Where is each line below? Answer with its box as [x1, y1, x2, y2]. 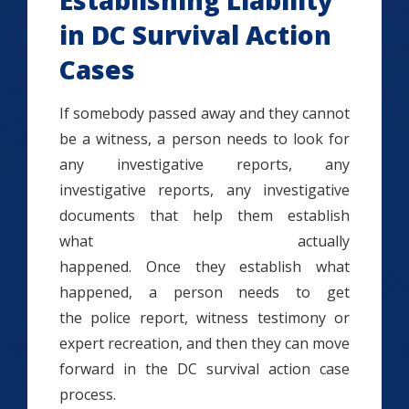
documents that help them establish [59, 205, 350, 225]
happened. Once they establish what [59, 257, 350, 277]
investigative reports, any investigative [59, 180, 350, 200]
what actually [59, 231, 350, 251]
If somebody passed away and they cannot [59, 103, 350, 123]
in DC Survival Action [59, 17, 331, 52]
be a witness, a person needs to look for [59, 129, 350, 149]
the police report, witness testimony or [59, 308, 350, 328]
